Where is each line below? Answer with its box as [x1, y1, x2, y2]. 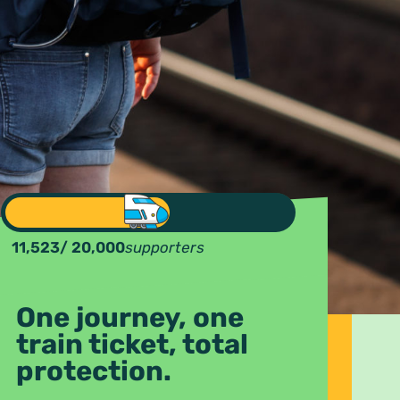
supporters [124, 238, 204, 257]
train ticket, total [15, 328, 248, 362]
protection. [15, 354, 171, 388]
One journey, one [15, 301, 244, 335]
